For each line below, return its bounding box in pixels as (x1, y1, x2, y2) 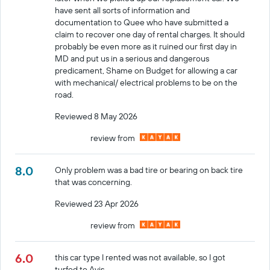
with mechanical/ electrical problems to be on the (55, 77, 238, 88)
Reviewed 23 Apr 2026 (55, 198, 139, 209)
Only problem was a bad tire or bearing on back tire (55, 164, 243, 175)
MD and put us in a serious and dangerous (55, 52, 210, 64)
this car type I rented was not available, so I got (55, 251, 226, 263)
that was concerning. (55, 176, 133, 187)
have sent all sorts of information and (55, 4, 190, 16)
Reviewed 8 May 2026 (55, 110, 138, 122)
